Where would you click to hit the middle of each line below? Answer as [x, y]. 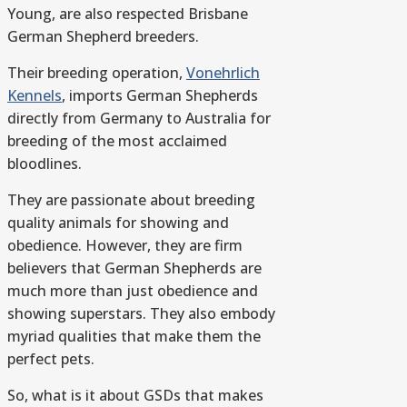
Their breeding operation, [97, 73]
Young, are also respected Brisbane [128, 14]
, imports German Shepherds [160, 96]
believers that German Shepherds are [134, 268]
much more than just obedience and [133, 291]
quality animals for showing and [118, 223]
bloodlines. [45, 164]
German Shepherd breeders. [103, 37]
